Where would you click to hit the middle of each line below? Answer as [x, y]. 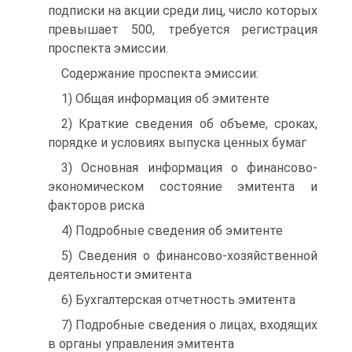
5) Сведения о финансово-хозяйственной [189, 256]
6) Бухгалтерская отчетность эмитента [178, 300]
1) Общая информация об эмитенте [165, 99]
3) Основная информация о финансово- [189, 168]
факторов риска [96, 205]
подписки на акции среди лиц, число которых [183, 11]
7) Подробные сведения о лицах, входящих [189, 325]
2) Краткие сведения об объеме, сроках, [189, 124]
